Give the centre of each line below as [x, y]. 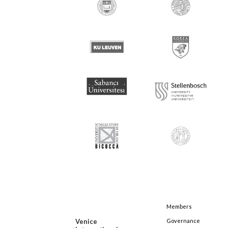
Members [179, 206]
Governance [183, 221]
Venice [86, 221]
